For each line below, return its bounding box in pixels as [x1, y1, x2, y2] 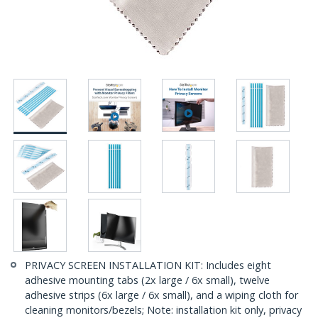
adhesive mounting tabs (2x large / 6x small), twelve [25, 273, 270, 287]
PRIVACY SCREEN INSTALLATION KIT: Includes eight [25, 258, 271, 273]
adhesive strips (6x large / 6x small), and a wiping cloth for [25, 288, 298, 302]
